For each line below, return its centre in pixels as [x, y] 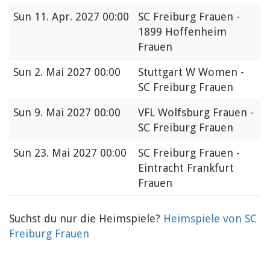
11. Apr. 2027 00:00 [82, 17]
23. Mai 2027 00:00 [80, 153]
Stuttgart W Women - [191, 72]
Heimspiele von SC [210, 219]
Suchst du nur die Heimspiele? [86, 219]
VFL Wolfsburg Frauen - [196, 113]
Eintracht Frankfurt [186, 168]
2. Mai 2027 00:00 [77, 72]
